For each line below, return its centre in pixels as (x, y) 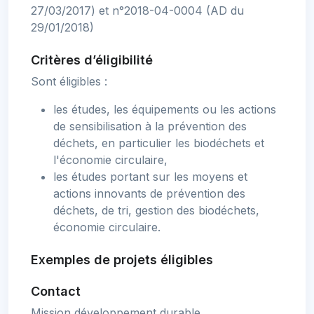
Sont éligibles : (69, 82)
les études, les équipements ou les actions (165, 110)
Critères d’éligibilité (92, 60)
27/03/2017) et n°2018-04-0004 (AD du (137, 11)
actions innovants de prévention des (149, 194)
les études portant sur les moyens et (150, 177)
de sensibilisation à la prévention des (150, 127)
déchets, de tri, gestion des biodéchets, (156, 211)
